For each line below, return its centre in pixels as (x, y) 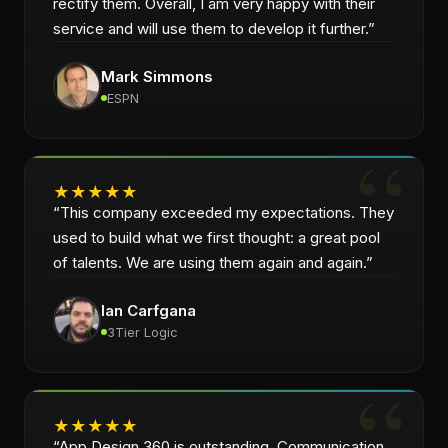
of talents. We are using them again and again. (209, 262)
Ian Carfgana (148, 310)
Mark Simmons (157, 76)
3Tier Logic (142, 331)
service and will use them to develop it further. (210, 28)
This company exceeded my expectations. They (227, 212)
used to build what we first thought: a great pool (216, 237)
